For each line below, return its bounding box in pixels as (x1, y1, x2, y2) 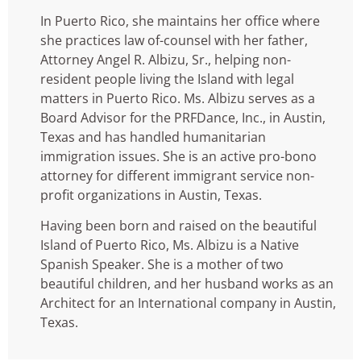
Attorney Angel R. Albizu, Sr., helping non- (40, 50, 291, 68)
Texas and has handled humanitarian (40, 127, 266, 146)
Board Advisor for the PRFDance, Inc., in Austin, (40, 108, 326, 127)
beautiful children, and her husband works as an (40, 274, 334, 293)
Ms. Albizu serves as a (184, 89, 315, 107)
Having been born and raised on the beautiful (40, 216, 317, 234)
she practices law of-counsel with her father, (40, 31, 308, 49)
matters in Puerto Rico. (40, 89, 184, 107)
